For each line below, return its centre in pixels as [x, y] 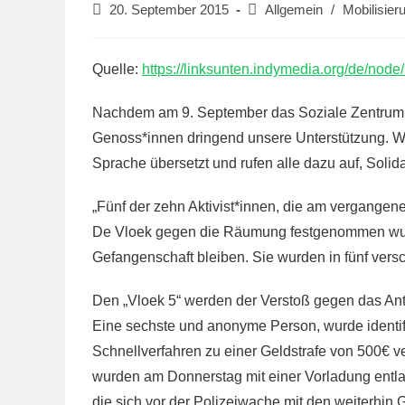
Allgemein [294, 10]
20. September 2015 [169, 10]
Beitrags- [273, 9]
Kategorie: [276, 28]
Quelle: [117, 69]
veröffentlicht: [130, 28]
